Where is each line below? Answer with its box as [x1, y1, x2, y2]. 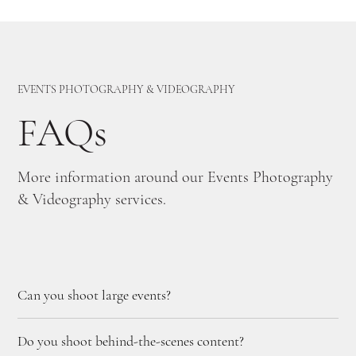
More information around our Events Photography [17, 167, 334, 187]
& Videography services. [17, 189, 167, 209]
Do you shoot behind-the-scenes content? [17, 331, 245, 350]
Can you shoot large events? [17, 285, 172, 304]
